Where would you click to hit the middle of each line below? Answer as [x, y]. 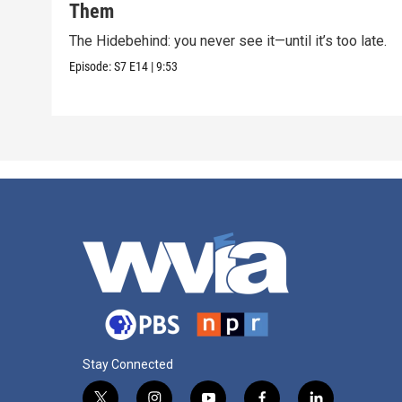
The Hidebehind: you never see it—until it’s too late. [228, 40]
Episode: [92, 66]
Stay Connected [128, 364]
